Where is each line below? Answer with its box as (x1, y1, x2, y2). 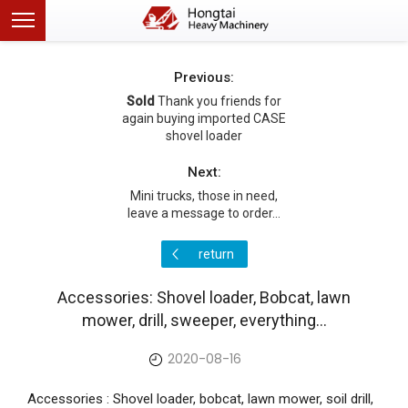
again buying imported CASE (122, 111, 286, 126)
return (198, 247, 234, 261)
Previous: (174, 69, 234, 86)
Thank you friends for (158, 94, 281, 108)
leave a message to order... (127, 206, 280, 220)
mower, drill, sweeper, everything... (81, 311, 327, 330)
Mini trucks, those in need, (130, 189, 278, 203)
